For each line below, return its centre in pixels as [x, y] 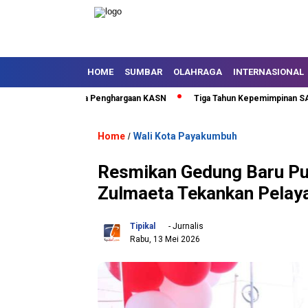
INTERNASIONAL [268, 72]
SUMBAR [143, 72]
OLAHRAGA [198, 72]
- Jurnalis [185, 226]
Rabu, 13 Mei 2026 [165, 239]
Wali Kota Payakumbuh [185, 136]
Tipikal [143, 226]
